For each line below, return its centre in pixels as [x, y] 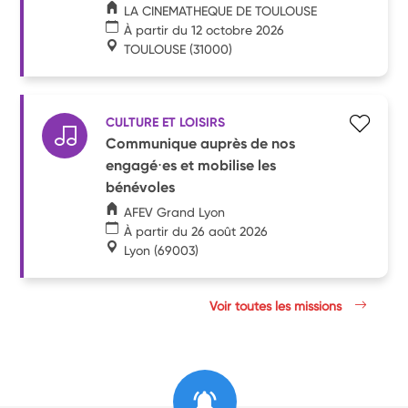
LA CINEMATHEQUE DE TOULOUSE [221, 10]
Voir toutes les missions [278, 306]
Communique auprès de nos [201, 143]
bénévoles [141, 187]
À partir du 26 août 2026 [196, 231]
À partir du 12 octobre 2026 [204, 30]
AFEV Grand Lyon [175, 212]
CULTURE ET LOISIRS [166, 122]
